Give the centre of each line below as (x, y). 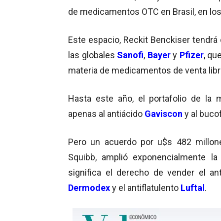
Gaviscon (164, 113)
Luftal (193, 187)
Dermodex (89, 187)
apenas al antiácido (106, 113)
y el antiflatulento (146, 187)
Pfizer (191, 55)
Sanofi (130, 55)
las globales (93, 55)
